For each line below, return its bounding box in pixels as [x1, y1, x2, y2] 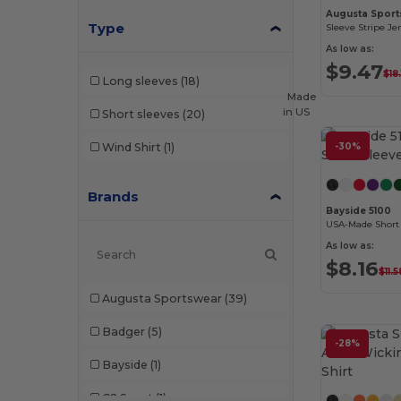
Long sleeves [101, 73, 178, 88]
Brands [88, 188, 140, 205]
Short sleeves [101, 107, 180, 121]
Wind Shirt [101, 140, 161, 154]
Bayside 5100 [326, 205, 392, 218]
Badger [101, 324, 145, 338]
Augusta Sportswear [101, 291, 222, 305]
